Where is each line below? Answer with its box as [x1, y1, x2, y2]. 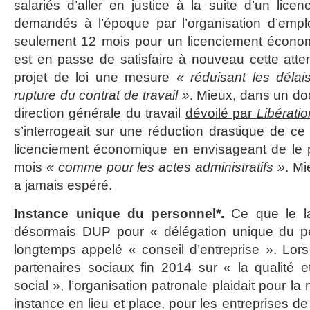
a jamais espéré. [14, 178, 112, 192]
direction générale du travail [14, 106, 185, 120]
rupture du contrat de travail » [14, 88, 190, 102]
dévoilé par [185, 106, 257, 120]
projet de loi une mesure [14, 70, 176, 84]
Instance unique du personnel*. [14, 206, 224, 221]
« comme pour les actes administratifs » [46, 160, 285, 174]
